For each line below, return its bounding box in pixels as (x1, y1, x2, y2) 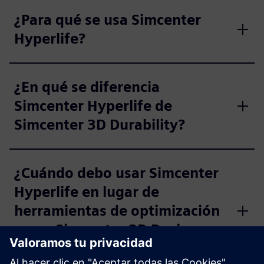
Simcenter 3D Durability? (14, 116, 185, 133)
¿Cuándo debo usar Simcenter (14, 164, 219, 181)
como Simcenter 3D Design (14, 221, 198, 238)
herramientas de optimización (14, 202, 220, 219)
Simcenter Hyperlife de (14, 97, 172, 114)
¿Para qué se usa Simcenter (14, 11, 201, 28)
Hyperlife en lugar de (14, 183, 159, 200)
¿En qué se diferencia (14, 78, 160, 95)
